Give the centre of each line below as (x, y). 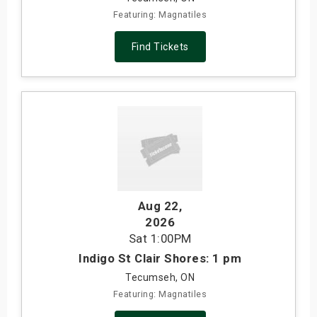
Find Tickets (160, 47)
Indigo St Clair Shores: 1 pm (160, 259)
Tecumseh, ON (160, 278)
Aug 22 (158, 206)
